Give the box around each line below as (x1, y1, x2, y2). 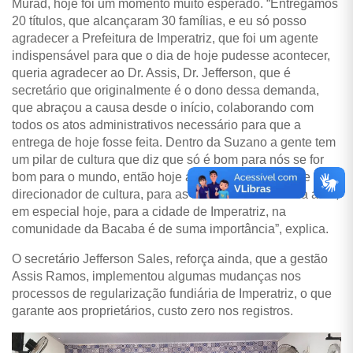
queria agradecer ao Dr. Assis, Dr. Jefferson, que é (12, 65, 291, 80)
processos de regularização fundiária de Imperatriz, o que (12, 286, 332, 300)
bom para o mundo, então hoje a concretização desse (12, 169, 310, 184)
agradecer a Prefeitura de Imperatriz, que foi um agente (12, 31, 318, 45)
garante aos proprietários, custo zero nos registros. (12, 303, 296, 318)
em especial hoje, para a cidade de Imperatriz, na (12, 204, 286, 218)
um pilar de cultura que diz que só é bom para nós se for (12, 152, 324, 166)
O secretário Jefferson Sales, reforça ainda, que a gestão (12, 251, 328, 266)
